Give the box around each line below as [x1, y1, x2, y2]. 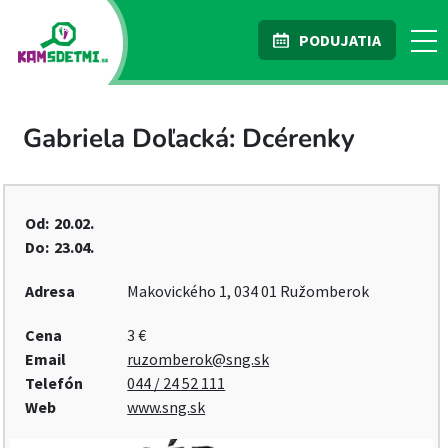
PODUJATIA [299, 30, 381, 50]
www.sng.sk [127, 397, 206, 417]
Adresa [25, 281, 75, 301]
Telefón [25, 373, 83, 393]
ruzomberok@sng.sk [127, 349, 270, 369]
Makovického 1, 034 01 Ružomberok [127, 281, 370, 301]
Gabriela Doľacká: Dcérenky [23, 121, 355, 156]
